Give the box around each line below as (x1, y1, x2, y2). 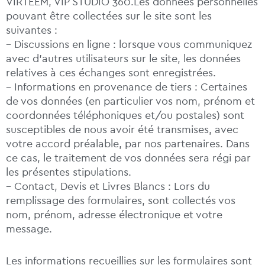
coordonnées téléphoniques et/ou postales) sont (6, 109, 244, 122)
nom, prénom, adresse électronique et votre (6, 209, 222, 221)
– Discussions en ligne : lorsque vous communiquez (6, 38, 252, 51)
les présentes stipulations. (6, 166, 131, 179)
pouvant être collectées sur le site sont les (6, 10, 212, 22)
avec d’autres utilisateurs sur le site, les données (6, 53, 241, 65)
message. (6, 223, 52, 235)
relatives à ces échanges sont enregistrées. (6, 67, 216, 79)
